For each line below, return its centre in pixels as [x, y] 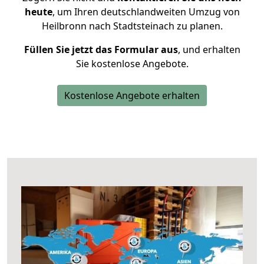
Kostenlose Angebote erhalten [132, 95]
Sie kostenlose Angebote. [132, 64]
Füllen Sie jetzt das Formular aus [101, 49]
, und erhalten [209, 49]
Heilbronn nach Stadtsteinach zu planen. [132, 26]
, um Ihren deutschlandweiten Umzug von [146, 12]
